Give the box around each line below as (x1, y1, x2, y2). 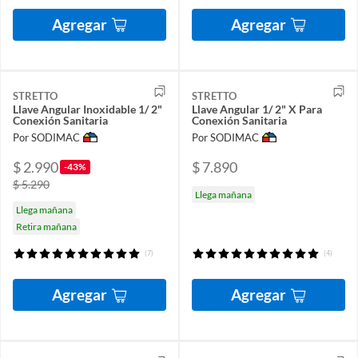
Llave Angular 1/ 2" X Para (192, 101, 322, 116)
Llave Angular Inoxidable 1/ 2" (13, 101, 162, 116)
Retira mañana (16, 221, 77, 233)
